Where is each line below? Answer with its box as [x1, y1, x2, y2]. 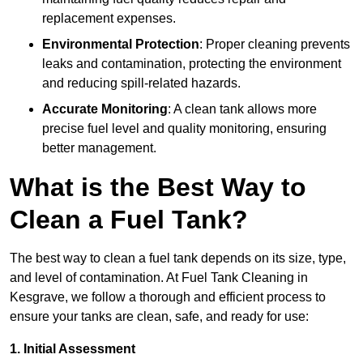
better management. [42, 141, 156, 156]
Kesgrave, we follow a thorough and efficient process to [10, 290, 326, 305]
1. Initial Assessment [10, 342, 135, 357]
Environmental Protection [42, 37, 199, 52]
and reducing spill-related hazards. [42, 76, 241, 91]
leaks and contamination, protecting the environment [42, 57, 341, 71]
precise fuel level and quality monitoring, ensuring [42, 122, 327, 136]
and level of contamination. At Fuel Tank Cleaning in [10, 271, 308, 285]
